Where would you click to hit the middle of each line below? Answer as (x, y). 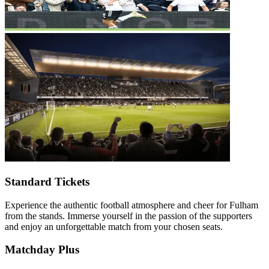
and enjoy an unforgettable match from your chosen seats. (114, 226)
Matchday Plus (42, 250)
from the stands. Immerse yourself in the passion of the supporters (128, 216)
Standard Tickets (47, 181)
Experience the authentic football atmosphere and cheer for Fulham (131, 205)
